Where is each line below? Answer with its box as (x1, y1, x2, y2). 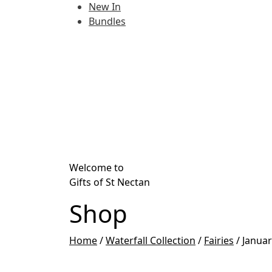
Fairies (204, 234, 234, 247)
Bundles (89, 15, 126, 28)
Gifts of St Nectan (69, 175, 150, 189)
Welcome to (69, 161, 124, 174)
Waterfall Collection (106, 234, 195, 247)
